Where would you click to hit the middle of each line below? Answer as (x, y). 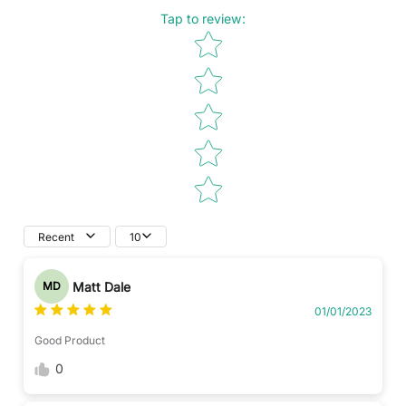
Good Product (70, 341)
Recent (56, 237)
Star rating (221, 33)
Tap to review (201, 19)
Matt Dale (101, 286)
